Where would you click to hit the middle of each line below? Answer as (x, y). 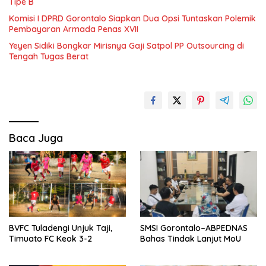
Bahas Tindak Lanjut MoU (191, 238)
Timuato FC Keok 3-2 (50, 238)
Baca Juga (36, 138)
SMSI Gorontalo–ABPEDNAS (194, 228)
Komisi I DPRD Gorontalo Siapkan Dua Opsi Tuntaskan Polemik (132, 18)
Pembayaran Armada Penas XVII (74, 29)
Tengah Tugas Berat (49, 56)
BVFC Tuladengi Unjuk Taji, (61, 228)
